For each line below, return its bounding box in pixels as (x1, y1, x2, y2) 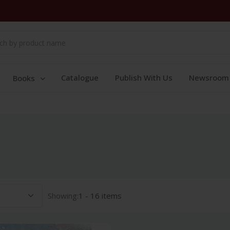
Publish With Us (115, 72, 172, 83)
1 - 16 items (79, 190, 122, 201)
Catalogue (61, 72, 99, 83)
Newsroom (189, 72, 229, 83)
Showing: (48, 190, 79, 201)
